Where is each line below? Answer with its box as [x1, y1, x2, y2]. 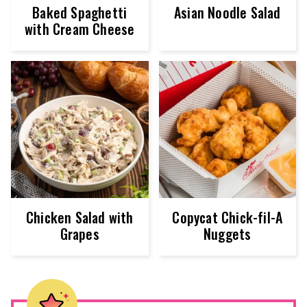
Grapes [60, 223, 99, 245]
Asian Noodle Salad [173, 1, 281, 23]
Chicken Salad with [25, 207, 134, 228]
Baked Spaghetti [32, 1, 127, 23]
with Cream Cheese [25, 18, 135, 39]
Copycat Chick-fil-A [172, 207, 283, 228]
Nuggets [204, 223, 251, 245]
